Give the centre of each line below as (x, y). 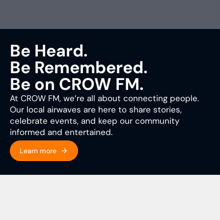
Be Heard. (49, 51)
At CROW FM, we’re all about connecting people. (104, 98)
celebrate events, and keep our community (95, 121)
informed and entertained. (61, 132)
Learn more (38, 151)
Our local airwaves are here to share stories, (96, 110)
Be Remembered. (79, 68)
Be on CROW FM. (77, 84)
